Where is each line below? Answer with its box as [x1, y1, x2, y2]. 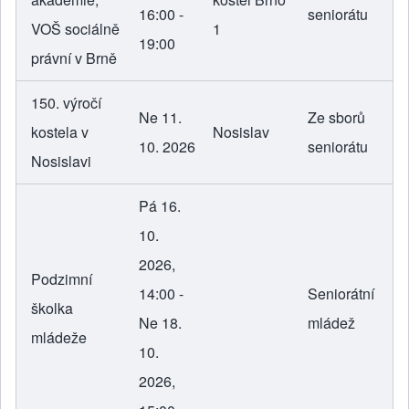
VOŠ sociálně [31, 18, 120, 40]
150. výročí [31, 92, 101, 114]
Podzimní [31, 268, 92, 290]
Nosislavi [31, 151, 91, 173]
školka [31, 298, 73, 320]
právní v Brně [31, 47, 117, 69]
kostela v [31, 121, 89, 143]
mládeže [31, 327, 87, 349]
